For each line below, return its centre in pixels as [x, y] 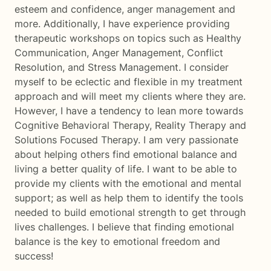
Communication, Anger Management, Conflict [119, 53]
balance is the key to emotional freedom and [117, 241]
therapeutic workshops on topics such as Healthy [128, 38]
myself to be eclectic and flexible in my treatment [129, 82]
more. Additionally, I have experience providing [122, 24]
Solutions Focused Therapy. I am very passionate [126, 140]
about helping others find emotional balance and [126, 154]
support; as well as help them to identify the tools [129, 198]
